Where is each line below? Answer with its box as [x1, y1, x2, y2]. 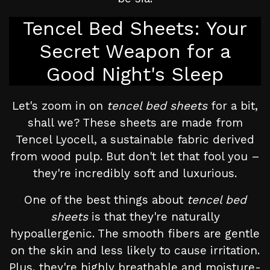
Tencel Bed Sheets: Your [23, 17, 247, 40]
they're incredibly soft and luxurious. [33, 166, 237, 181]
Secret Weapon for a [39, 40, 231, 63]
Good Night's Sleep [46, 63, 224, 86]
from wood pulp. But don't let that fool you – [10, 149, 260, 164]
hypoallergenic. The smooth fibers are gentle [10, 227, 260, 241]
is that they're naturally [87, 210, 220, 224]
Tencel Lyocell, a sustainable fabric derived [16, 133, 254, 147]
